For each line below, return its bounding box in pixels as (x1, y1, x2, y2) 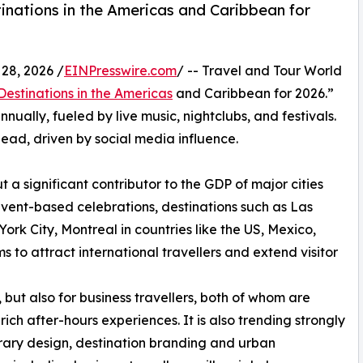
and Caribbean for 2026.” (173, 85, 334, 102)
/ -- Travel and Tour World (177, 62, 342, 79)
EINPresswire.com (64, 62, 177, 79)
